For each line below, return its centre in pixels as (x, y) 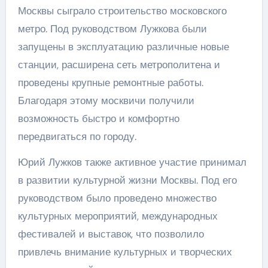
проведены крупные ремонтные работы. (110, 83)
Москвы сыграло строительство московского (122, 11)
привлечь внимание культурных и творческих (125, 252)
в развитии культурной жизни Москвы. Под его (127, 180)
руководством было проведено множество (117, 198)
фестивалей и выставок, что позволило (111, 234)
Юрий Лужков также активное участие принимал (132, 162)
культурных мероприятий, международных (118, 216)
